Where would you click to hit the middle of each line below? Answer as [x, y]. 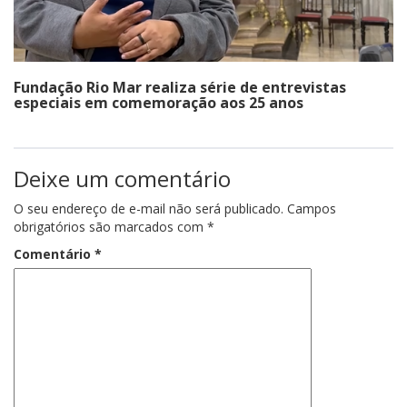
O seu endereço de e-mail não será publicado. [149, 208]
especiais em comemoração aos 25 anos [159, 102]
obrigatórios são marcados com [110, 226]
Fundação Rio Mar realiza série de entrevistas [180, 87]
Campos [312, 208]
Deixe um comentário [122, 178]
